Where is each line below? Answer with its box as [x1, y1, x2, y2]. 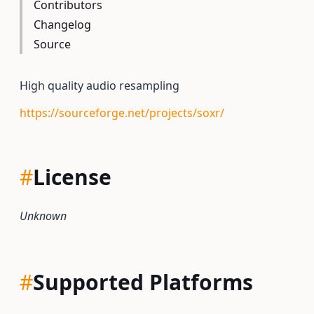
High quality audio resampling [20, 78, 179, 93]
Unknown [20, 208, 67, 224]
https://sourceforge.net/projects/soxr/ [20, 105, 224, 121]
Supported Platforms [33, 268, 253, 296]
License [33, 163, 111, 191]
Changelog [34, 17, 91, 32]
